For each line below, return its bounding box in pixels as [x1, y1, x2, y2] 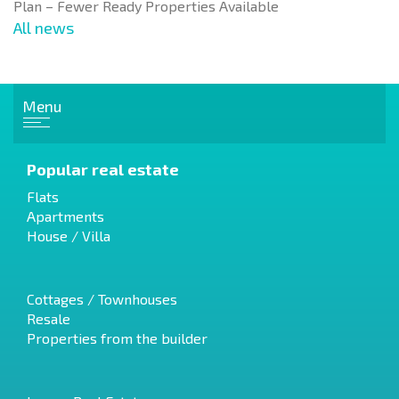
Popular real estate [27, 159, 179, 179]
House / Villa [27, 226, 110, 244]
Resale [27, 309, 70, 327]
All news [13, 17, 74, 37]
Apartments [27, 207, 104, 224]
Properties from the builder [27, 329, 208, 346]
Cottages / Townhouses [27, 289, 177, 307]
